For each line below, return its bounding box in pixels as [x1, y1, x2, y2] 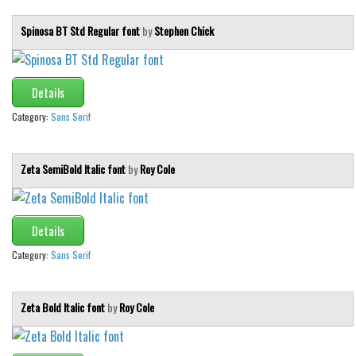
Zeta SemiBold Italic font [21, 160, 128, 177]
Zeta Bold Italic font [21, 298, 107, 315]
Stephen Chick [154, 21, 214, 39]
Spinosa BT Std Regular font [21, 21, 142, 39]
